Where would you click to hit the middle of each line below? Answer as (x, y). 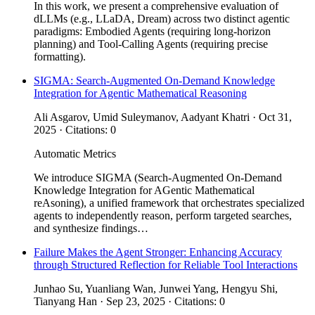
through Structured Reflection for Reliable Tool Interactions (166, 264)
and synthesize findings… (91, 228)
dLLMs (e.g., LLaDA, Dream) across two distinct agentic (162, 18)
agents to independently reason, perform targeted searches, (163, 215)
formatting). (60, 56)
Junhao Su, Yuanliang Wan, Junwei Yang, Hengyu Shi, (156, 288)
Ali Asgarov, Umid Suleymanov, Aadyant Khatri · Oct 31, (163, 117)
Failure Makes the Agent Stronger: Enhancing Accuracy (158, 252)
